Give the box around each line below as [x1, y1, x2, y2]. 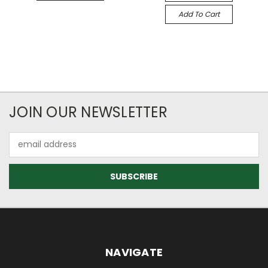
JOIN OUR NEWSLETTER [9, 102, 167, 122]
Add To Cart [178, 8, 220, 19]
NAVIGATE [105, 244, 163, 260]
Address [9, 144, 42, 157]
